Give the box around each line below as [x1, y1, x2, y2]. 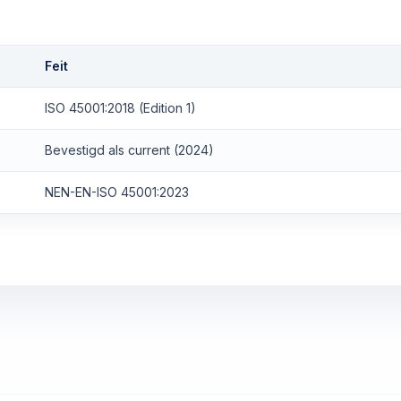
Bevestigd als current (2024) [45, 142, 214, 158]
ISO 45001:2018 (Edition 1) [45, 100, 196, 115]
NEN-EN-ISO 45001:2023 [45, 184, 189, 200]
